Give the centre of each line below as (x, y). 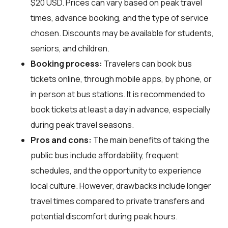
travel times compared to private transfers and (118, 201)
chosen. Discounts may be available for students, (122, 33)
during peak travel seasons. (82, 124)
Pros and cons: (61, 140)
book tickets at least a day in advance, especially (120, 109)
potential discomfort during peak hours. (104, 216)
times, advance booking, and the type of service (120, 18)
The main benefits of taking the (151, 140)
